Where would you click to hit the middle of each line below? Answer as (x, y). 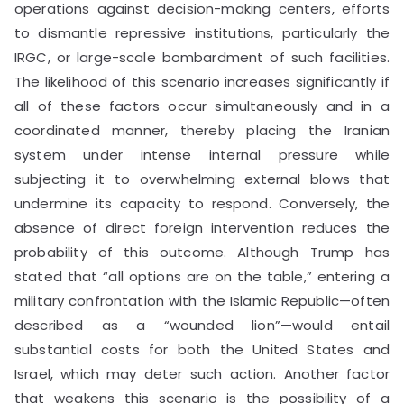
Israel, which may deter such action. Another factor (202, 373)
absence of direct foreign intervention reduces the (202, 227)
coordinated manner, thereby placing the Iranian (202, 130)
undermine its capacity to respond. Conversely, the (202, 203)
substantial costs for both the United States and (202, 349)
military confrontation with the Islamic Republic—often (202, 300)
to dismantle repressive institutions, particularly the (202, 32)
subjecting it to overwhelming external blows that (202, 179)
